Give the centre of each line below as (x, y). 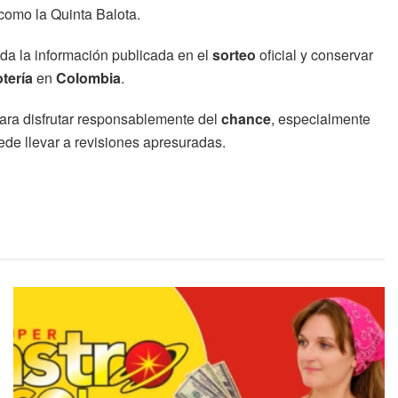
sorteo (234, 54)
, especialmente (321, 118)
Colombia (88, 77)
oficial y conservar (314, 54)
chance (246, 118)
